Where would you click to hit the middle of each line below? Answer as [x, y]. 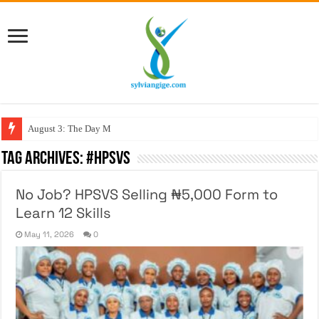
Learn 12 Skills [64, 213]
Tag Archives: [44, 159]
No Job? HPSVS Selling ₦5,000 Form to [147, 194]
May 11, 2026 [49, 234]
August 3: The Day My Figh [82, 128]
